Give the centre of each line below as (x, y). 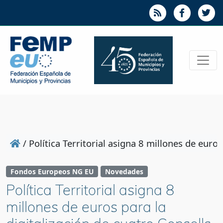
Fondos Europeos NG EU (52, 172)
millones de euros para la (86, 207)
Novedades (124, 172)
